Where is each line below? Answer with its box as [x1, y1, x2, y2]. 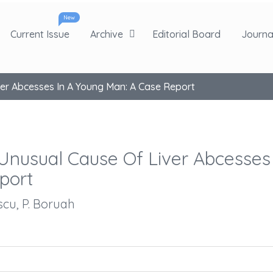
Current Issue [10, 28, 69, 40]
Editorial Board [152, 28, 221, 40]
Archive [90, 28, 123, 40]
